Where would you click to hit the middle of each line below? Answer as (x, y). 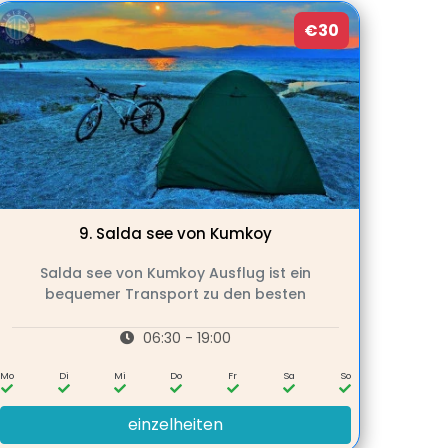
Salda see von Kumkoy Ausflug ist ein (175, 273)
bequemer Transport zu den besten (175, 294)
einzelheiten (175, 425)
